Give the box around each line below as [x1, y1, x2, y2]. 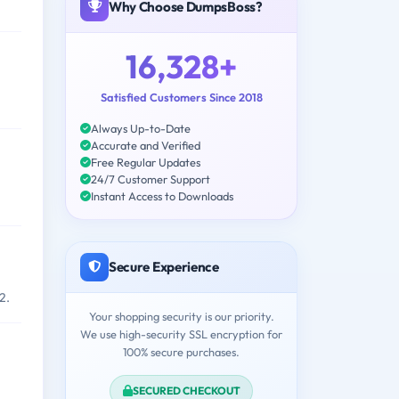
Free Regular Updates [91, 154, 200, 169]
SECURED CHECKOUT [132, 383, 240, 397]
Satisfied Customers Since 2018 [100, 89, 263, 104]
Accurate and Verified [91, 137, 200, 152]
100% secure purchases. [123, 344, 240, 359]
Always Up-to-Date [91, 120, 191, 135]
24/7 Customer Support [91, 171, 210, 186]
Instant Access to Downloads [91, 188, 233, 203]
